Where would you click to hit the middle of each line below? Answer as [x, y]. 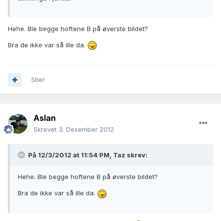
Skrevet [46, 129]
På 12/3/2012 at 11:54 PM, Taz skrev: [87, 155]
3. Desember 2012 [86, 129]
